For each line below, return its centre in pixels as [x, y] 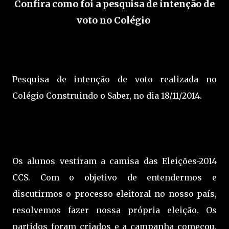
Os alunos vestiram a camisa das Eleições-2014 [114, 161]
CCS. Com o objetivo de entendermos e [114, 178]
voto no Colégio [114, 20]
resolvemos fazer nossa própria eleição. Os [114, 210]
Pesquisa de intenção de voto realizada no [114, 79]
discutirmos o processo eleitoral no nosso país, [114, 194]
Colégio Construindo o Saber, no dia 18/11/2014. [107, 96]
